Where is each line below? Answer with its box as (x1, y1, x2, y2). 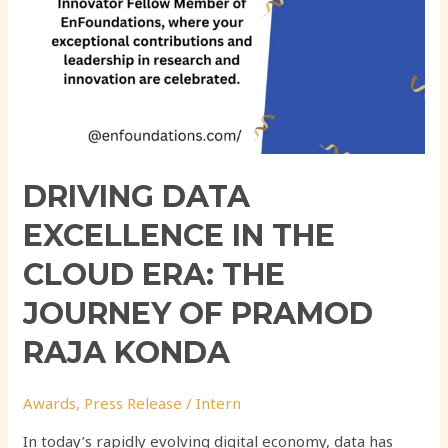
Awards (23, 392, 77, 413)
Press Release (84, 392, 183, 413)
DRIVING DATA (23, 177, 251, 215)
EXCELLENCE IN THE (23, 216, 336, 254)
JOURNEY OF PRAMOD (23, 294, 374, 332)
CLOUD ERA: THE (23, 255, 286, 293)
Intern (196, 392, 242, 413)
